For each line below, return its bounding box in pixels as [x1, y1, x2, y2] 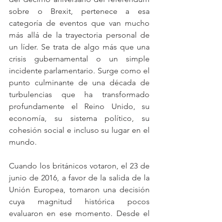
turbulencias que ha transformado [9, 90, 150, 99]
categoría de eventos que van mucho [9, 18, 150, 28]
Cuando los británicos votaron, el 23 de [9, 161, 150, 170]
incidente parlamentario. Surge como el [9, 66, 150, 75]
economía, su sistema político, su [9, 113, 150, 123]
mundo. [9, 137, 37, 147]
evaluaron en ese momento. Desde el [9, 209, 150, 218]
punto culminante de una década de [9, 78, 150, 87]
